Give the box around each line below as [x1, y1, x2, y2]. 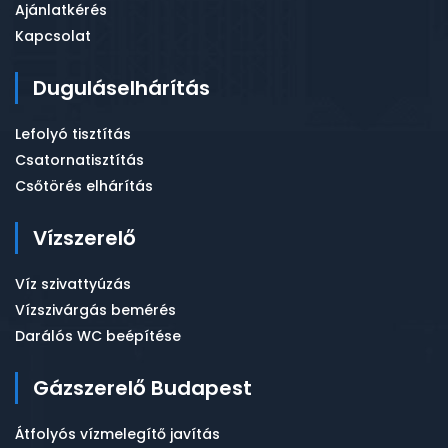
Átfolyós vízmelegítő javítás [15, 424, 220, 444]
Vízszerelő [33, 224, 136, 252]
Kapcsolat [15, 26, 91, 46]
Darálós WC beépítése [15, 326, 181, 346]
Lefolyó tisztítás [15, 124, 131, 144]
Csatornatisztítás [15, 150, 144, 170]
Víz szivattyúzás [15, 274, 131, 294]
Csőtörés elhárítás [15, 176, 153, 196]
